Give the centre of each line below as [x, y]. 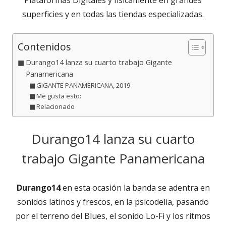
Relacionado [56, 106]
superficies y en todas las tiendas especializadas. [113, 14]
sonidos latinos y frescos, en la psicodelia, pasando [113, 202]
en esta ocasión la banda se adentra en [135, 187]
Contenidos [44, 47]
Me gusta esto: [59, 96]
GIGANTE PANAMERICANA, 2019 [83, 85]
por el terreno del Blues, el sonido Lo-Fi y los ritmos [113, 216]
